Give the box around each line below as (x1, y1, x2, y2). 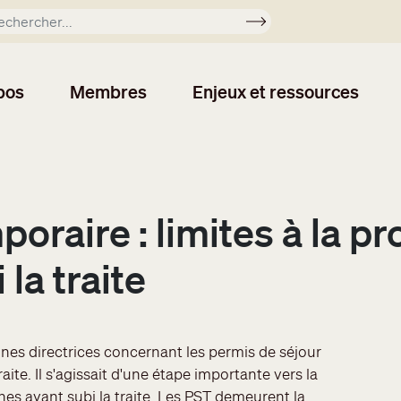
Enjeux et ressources (192, 81, 360, 103)
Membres (70, 81, 148, 103)
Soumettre (255, 15, 323, 34)
